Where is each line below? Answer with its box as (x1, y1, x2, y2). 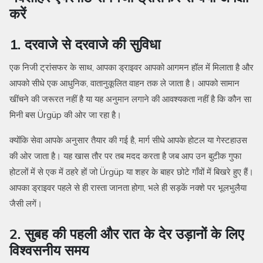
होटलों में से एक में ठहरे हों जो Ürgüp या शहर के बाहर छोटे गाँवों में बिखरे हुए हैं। (9, 166, 254, 178)
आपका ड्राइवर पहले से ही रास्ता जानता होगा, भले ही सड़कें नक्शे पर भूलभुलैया (9, 182, 247, 194)
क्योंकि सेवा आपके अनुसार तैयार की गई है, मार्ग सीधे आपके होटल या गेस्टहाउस (9, 134, 247, 146)
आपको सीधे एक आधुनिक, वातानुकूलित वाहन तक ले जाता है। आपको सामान (9, 77, 240, 89)
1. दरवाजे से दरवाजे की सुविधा (9, 35, 160, 53)
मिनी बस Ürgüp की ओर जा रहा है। (9, 109, 122, 121)
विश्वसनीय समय (9, 241, 89, 259)
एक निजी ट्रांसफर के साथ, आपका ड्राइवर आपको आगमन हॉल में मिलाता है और (9, 62, 254, 73)
